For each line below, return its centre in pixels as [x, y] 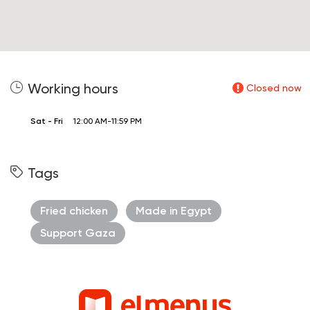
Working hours [73, 89]
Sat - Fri [47, 121]
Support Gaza [78, 233]
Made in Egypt [174, 211]
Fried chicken [74, 211]
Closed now [274, 88]
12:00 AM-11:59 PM [108, 121]
